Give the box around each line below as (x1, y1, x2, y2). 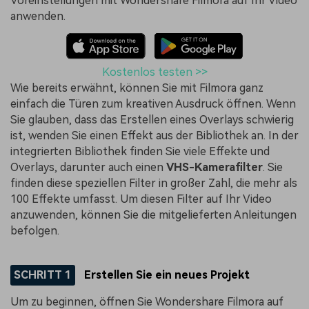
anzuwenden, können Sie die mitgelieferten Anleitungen (10, 208, 297, 221)
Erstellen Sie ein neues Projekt (81, 268, 250, 281)
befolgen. (10, 223, 59, 237)
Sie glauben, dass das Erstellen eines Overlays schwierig (10, 112, 294, 126)
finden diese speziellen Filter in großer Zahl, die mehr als (10, 176, 297, 190)
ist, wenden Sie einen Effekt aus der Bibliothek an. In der (10, 128, 299, 142)
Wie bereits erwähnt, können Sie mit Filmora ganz (10, 81, 263, 94)
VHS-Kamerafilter (166, 160, 263, 174)
